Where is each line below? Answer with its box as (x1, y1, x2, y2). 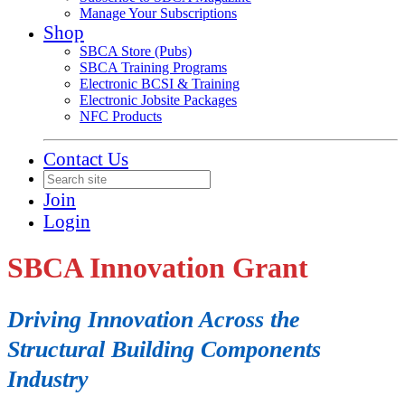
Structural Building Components (7, 335, 321, 363)
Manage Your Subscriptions (80, 5, 237, 21)
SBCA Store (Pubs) (80, 43, 192, 59)
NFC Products (80, 108, 162, 124)
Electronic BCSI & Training (80, 76, 240, 91)
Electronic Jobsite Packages (80, 92, 237, 108)
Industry (7, 365, 89, 392)
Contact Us (43, 148, 128, 169)
